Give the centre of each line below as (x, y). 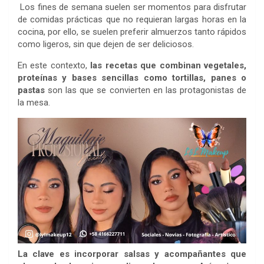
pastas (31, 90)
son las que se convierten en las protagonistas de (146, 90)
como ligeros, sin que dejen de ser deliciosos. (106, 44)
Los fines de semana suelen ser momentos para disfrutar (133, 7)
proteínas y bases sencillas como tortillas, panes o (132, 77)
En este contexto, (54, 65)
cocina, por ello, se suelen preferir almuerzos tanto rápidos (132, 32)
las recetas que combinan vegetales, (169, 65)
